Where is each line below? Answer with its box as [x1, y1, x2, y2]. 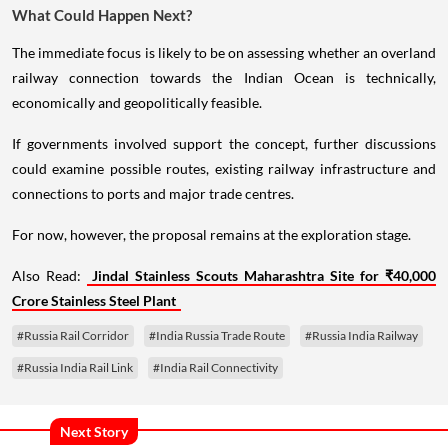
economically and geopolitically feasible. [12, 94, 262, 112]
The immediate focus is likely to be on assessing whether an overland [12, 44, 436, 62]
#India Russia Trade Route [149, 328, 285, 344]
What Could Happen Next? [12, 6, 192, 25]
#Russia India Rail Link [17, 360, 133, 376]
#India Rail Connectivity [153, 360, 278, 376]
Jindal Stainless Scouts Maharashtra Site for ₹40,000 [92, 267, 436, 285]
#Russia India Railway [305, 328, 418, 344]
